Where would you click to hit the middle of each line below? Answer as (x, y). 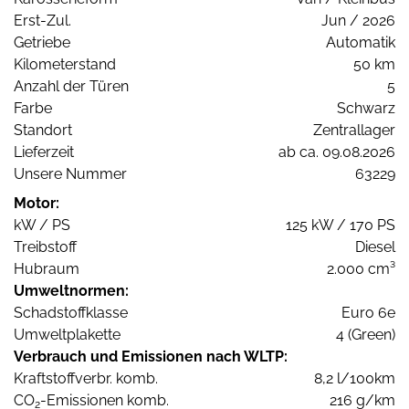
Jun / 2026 (358, 21)
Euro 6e (368, 313)
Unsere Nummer (70, 174)
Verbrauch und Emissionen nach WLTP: (151, 357)
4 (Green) (366, 335)
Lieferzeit (44, 152)
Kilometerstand (65, 65)
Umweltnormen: (71, 291)
